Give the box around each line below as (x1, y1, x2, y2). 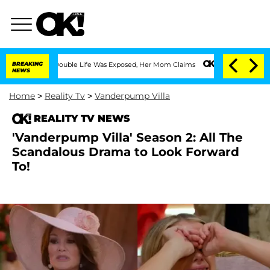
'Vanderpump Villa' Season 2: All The (12, 130, 243, 145)
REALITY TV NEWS (34, 113, 130, 124)
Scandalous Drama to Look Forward (12, 145, 239, 159)
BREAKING (12, 60, 43, 67)
